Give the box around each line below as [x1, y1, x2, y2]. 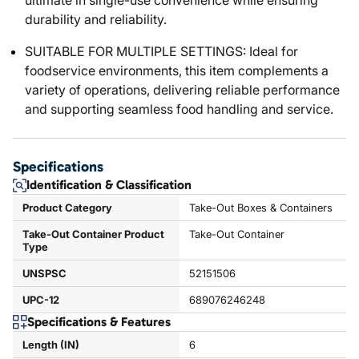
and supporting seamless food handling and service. [25, 101, 333, 117]
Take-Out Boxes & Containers [188, 201, 333, 214]
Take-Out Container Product [22, 228, 164, 240]
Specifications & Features [27, 314, 171, 329]
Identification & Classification [26, 177, 192, 192]
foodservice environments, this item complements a [25, 63, 329, 79]
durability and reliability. [25, 11, 167, 27]
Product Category [22, 201, 112, 214]
